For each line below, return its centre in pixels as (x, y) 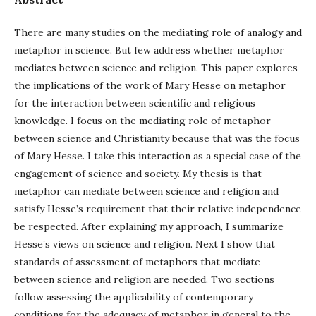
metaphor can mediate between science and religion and (146, 191)
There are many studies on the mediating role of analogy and (158, 32)
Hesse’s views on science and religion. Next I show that (145, 244)
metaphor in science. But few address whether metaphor (149, 50)
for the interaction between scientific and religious (135, 103)
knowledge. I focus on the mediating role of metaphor (142, 121)
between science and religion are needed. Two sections (144, 279)
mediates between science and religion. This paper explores (156, 68)
